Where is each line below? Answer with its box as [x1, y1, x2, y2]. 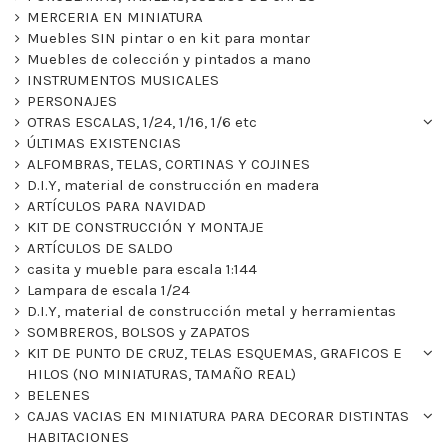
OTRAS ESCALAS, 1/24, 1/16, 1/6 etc [27, 113, 257, 132]
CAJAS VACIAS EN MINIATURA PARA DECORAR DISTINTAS [27, 407, 409, 426]
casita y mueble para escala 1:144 [27, 260, 257, 279]
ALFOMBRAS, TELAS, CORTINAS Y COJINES [27, 155, 310, 174]
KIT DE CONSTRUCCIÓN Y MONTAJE [27, 218, 264, 237]
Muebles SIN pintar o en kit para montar [27, 29, 310, 48]
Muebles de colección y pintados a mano [27, 50, 311, 69]
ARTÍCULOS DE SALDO [27, 239, 173, 258]
